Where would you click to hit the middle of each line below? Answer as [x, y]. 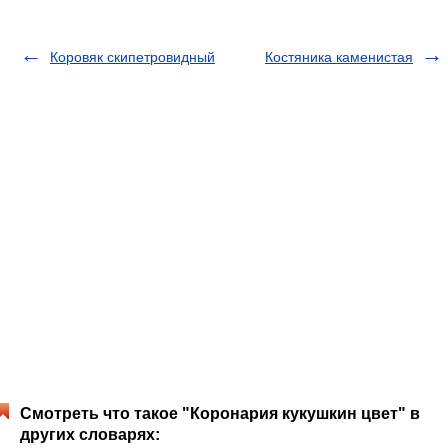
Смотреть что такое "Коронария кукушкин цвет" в [220, 413]
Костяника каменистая [339, 57]
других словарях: [90, 434]
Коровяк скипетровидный [132, 57]
